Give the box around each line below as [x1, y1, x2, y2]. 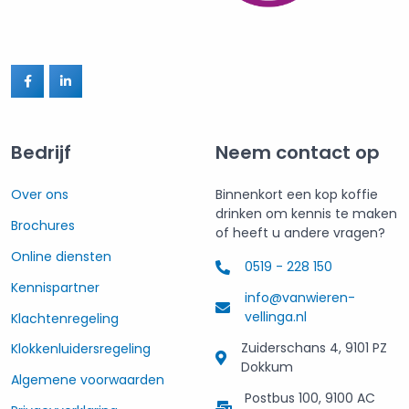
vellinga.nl [245, 308, 307, 327]
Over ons [11, 185, 68, 204]
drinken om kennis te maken [215, 204, 397, 224]
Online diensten [11, 247, 111, 267]
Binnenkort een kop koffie [215, 185, 378, 204]
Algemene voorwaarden [11, 371, 164, 390]
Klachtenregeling [11, 309, 119, 328]
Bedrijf [11, 140, 71, 166]
